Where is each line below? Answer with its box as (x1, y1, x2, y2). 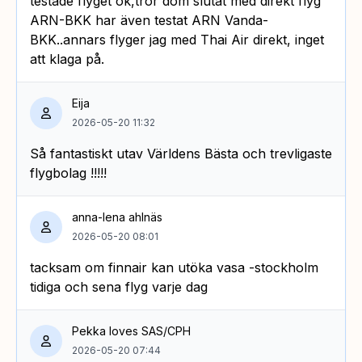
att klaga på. (30, 50, 104, 67)
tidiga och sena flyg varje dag (30, 278, 208, 295)
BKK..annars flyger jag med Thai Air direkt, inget (30, 31, 324, 48)
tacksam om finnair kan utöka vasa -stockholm (30, 259, 318, 276)
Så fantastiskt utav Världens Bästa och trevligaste (30, 145, 332, 162)
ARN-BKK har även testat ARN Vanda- (30, 11, 268, 28)
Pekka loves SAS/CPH (72, 323, 191, 338)
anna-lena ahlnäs (72, 209, 162, 224)
